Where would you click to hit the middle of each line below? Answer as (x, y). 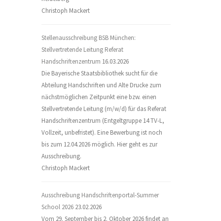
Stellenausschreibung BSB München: (88, 38)
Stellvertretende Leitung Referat (82, 50)
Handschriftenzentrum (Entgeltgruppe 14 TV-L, (103, 121)
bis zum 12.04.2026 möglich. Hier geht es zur (99, 144)
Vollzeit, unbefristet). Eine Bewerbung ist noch (102, 132)
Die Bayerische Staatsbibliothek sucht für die (99, 73)
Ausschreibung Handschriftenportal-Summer (100, 195)
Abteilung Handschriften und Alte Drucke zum (101, 85)
